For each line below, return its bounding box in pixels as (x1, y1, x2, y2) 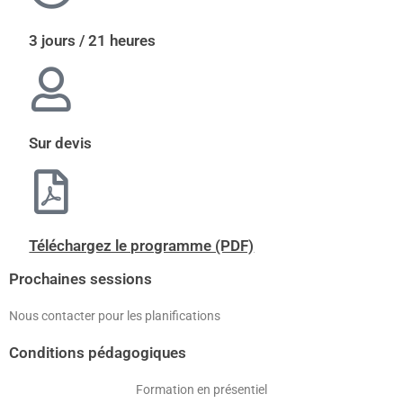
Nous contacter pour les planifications (9, 309, 220, 323)
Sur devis (29, 134, 93, 152)
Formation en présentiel (136, 382, 267, 397)
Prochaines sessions (9, 270, 152, 288)
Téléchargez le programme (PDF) (29, 237, 255, 255)
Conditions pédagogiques (9, 344, 186, 362)
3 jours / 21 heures (29, 31, 157, 49)
